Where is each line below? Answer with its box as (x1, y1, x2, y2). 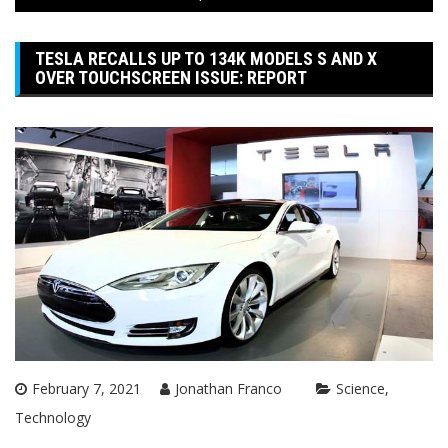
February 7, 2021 (32, 379, 141, 399)
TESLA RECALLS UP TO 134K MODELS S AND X (35, 47, 377, 69)
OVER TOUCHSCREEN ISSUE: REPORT (35, 66, 307, 88)
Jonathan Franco (175, 379, 282, 399)
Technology (15, 408, 91, 428)
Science (336, 379, 385, 399)
